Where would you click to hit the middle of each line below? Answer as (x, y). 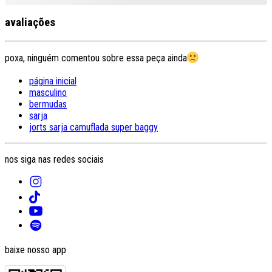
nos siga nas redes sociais (54, 160)
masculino (48, 93)
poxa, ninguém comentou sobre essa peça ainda (96, 58)
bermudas (48, 104)
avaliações (30, 23)
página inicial (53, 81)
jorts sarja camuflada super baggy (93, 127)
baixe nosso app (36, 250)
